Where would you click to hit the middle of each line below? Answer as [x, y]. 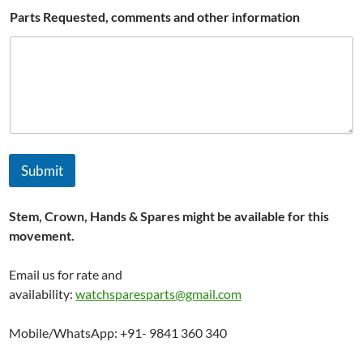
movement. [42, 235]
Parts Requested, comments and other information [155, 16]
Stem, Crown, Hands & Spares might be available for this [169, 216]
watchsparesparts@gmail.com [159, 294]
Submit [43, 171]
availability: [43, 294]
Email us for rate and [66, 274]
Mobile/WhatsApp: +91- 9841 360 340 [118, 333]
